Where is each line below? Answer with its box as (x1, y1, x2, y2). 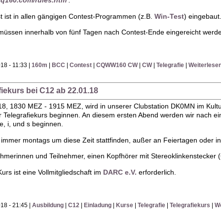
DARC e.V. (103, 168, 137, 176)
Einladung (84, 202, 112, 208)
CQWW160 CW (96, 62, 138, 69)
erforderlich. (136, 168, 176, 176)
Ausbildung (32, 202, 64, 208)
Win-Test (154, 12, 184, 20)
